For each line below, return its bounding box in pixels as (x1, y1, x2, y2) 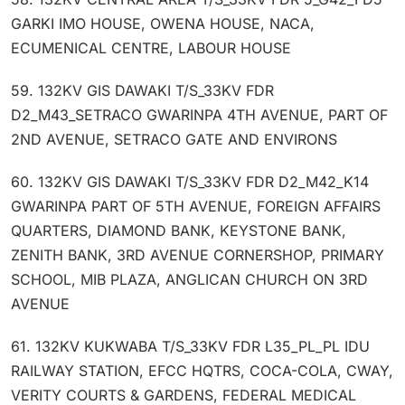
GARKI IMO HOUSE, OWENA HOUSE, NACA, (11, 14, 315, 33)
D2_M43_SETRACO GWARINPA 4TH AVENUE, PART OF (11, 105, 388, 124)
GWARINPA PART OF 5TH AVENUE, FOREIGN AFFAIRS (11, 196, 381, 215)
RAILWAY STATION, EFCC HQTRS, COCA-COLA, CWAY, (11, 361, 393, 380)
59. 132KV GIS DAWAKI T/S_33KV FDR (11, 80, 274, 99)
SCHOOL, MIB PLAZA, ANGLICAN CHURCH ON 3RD (11, 269, 368, 288)
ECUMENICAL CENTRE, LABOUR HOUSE (11, 38, 291, 57)
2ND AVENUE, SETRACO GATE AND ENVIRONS (11, 129, 337, 148)
